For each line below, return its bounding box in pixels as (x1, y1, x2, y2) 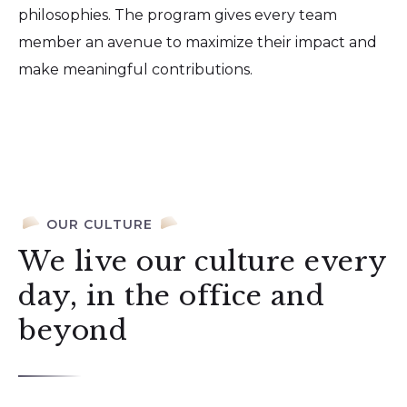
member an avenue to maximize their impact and (18, 33, 377, 51)
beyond (18, 313, 127, 347)
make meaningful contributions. (18, 60, 253, 78)
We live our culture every (18, 243, 387, 278)
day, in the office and (18, 278, 324, 313)
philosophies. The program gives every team (18, 5, 337, 24)
